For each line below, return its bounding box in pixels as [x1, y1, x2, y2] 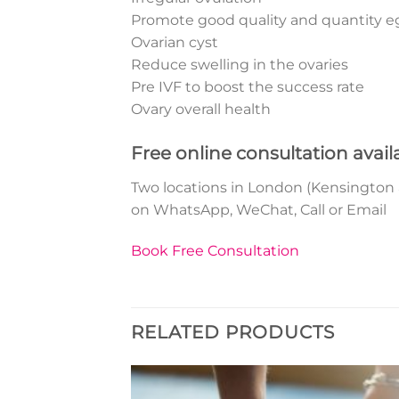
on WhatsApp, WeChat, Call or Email [131, 200, 387, 218]
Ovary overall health [131, 101, 271, 118]
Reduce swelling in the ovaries [131, 56, 348, 74]
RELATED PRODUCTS [131, 321, 335, 343]
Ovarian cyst [131, 34, 218, 52]
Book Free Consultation [131, 241, 299, 259]
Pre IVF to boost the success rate [131, 78, 364, 96]
